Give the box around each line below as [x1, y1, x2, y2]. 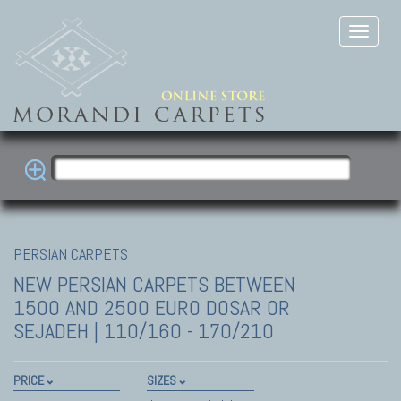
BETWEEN [214, 269, 295, 298]
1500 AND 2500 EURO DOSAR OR [13, 293, 290, 321]
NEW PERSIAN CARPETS [13, 269, 214, 298]
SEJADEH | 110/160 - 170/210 [13, 316, 274, 345]
